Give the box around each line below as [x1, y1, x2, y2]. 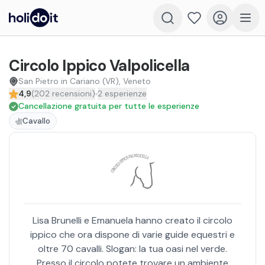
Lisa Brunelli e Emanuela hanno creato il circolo [33, 214, 232, 227]
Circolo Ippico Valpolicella [9, 56, 190, 76]
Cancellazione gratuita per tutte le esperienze [18, 101, 199, 111]
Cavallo [22, 116, 50, 126]
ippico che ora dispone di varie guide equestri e [30, 228, 235, 241]
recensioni [52, 88, 92, 99]
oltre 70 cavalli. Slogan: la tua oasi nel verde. [38, 243, 227, 255]
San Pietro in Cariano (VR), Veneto [18, 76, 151, 86]
